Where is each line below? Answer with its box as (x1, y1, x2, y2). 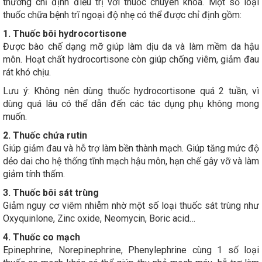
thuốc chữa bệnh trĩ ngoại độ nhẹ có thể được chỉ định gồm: (3, 9, 242, 21)
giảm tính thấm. (3, 168, 67, 180)
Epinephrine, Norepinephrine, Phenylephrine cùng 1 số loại (3, 244, 259, 256)
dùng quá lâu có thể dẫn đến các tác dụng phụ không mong (3, 98, 259, 110)
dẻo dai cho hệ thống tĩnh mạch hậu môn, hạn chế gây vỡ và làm (3, 156, 259, 167)
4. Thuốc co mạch (3, 232, 80, 243)
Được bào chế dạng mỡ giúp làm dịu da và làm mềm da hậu (3, 41, 259, 53)
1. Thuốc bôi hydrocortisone (3, 28, 127, 40)
